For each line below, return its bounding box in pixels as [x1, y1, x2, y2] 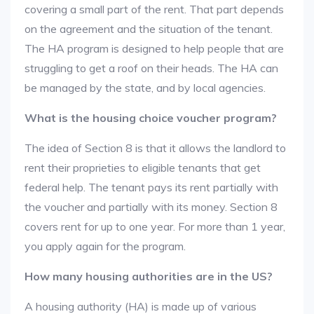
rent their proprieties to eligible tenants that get [25, 161, 261, 175]
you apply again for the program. [25, 239, 186, 253]
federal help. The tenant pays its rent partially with [25, 180, 278, 194]
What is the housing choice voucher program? [25, 111, 277, 125]
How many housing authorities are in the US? [25, 269, 273, 283]
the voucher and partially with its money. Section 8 [25, 200, 278, 214]
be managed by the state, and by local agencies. [25, 81, 266, 95]
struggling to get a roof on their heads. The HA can [25, 61, 278, 75]
